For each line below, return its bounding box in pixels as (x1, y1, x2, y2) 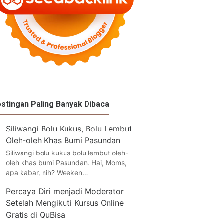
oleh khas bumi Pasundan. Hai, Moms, (5, 158, 127, 167)
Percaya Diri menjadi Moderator (5, 186, 124, 196)
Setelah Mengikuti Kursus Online (5, 197, 124, 208)
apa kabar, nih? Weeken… (5, 168, 88, 176)
